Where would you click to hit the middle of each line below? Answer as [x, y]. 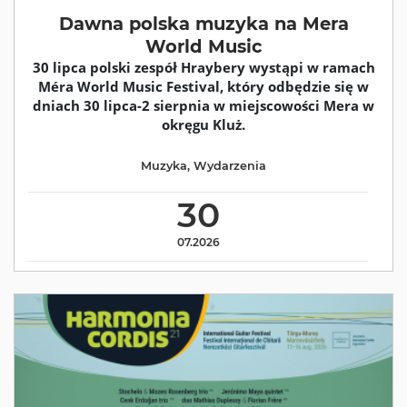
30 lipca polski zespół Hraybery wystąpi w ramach [203, 68]
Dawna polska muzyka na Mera [203, 24]
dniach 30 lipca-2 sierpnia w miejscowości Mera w [203, 106]
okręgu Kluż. [203, 125]
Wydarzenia [230, 165]
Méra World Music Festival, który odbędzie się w [203, 87]
